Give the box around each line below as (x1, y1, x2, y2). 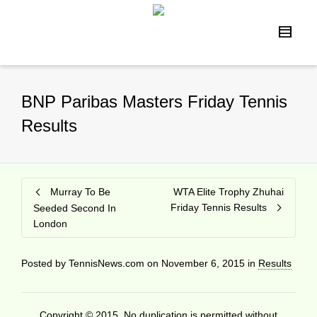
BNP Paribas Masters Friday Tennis (21, 92, 287, 111)
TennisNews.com (69, 258, 144, 269)
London (33, 218, 67, 229)
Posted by (21, 258, 69, 269)
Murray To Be (50, 186, 110, 197)
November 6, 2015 (161, 258, 245, 269)
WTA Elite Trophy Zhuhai (173, 186, 284, 197)
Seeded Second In (33, 202, 116, 214)
